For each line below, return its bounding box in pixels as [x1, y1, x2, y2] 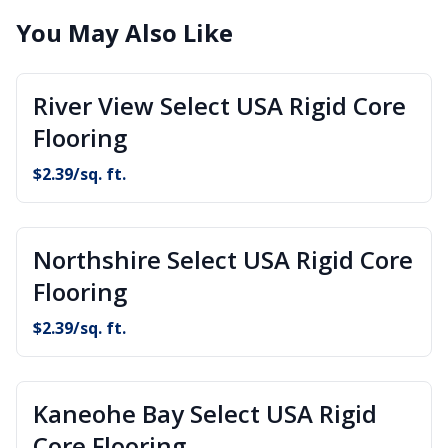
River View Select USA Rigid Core [33, 89, 406, 122]
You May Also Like [16, 16, 233, 49]
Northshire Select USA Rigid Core [33, 243, 413, 276]
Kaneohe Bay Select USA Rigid [33, 397, 377, 430]
